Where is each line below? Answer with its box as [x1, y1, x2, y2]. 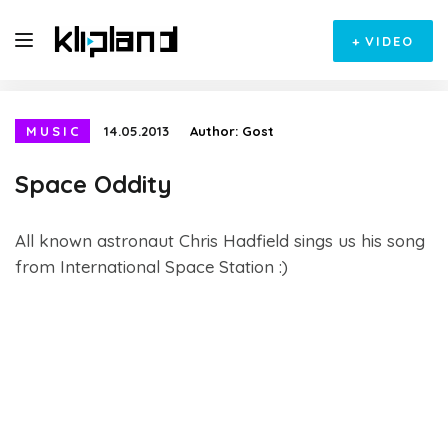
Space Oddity [15, 169, 172, 199]
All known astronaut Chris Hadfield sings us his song [15, 230, 425, 251]
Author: [190, 123, 242, 139]
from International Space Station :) [15, 256, 288, 277]
